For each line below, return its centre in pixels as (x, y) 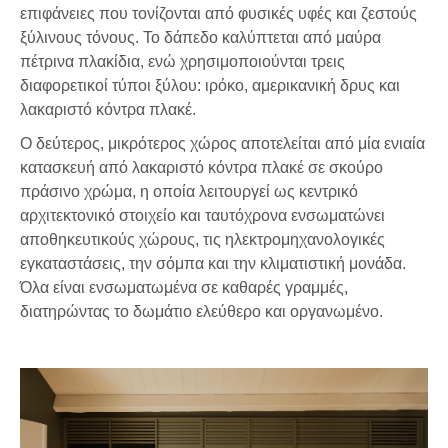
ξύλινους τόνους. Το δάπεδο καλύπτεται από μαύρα (200, 37)
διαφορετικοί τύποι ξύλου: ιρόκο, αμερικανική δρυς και (210, 85)
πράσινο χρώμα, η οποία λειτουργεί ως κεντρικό (189, 191)
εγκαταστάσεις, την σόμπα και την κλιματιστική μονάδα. (213, 263)
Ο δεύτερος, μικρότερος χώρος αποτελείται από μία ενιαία (222, 143)
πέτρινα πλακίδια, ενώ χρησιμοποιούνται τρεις (182, 61)
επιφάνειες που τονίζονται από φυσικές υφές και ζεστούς (218, 13)
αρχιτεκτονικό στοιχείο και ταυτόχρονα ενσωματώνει (202, 215)
